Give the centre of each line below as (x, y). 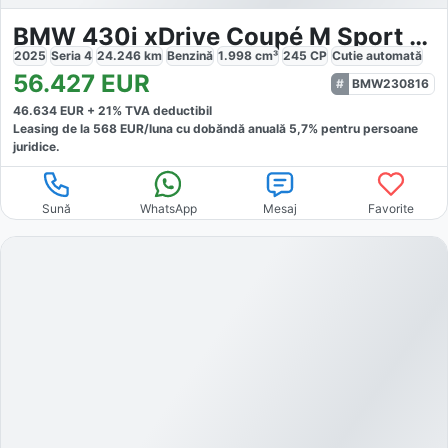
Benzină (190, 56)
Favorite (391, 209)
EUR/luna (145, 129)
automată (394, 56)
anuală (268, 129)
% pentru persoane (363, 129)
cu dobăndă (209, 129)
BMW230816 (390, 84)
